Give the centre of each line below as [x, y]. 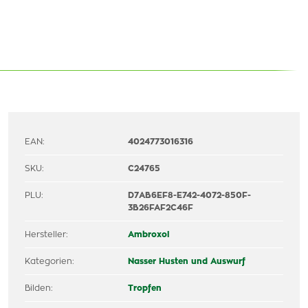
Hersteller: [46, 234]
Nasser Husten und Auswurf [187, 261]
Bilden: [39, 288]
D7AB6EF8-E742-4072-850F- [190, 195]
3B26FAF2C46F [161, 208]
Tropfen [145, 288]
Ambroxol [149, 234]
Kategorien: [49, 261]
